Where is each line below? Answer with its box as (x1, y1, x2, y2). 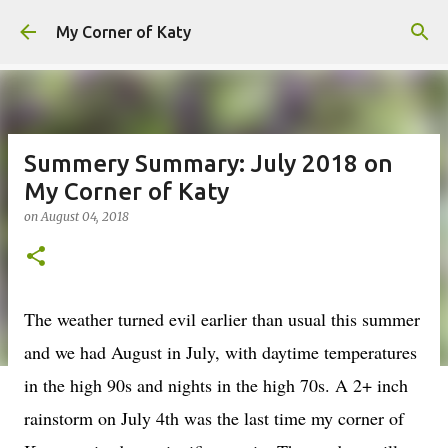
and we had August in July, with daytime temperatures (24, 340, 417, 364)
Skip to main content (149, 16, 299, 34)
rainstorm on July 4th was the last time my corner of (24, 406, 404, 430)
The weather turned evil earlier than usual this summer (24, 307, 420, 331)
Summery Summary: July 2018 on (24, 150, 393, 177)
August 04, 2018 (41, 209, 129, 224)
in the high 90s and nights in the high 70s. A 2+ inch (24, 373, 408, 397)
